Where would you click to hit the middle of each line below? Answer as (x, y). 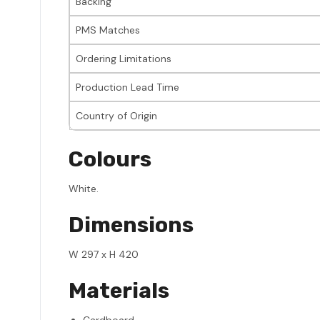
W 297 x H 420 (104, 254)
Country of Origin (116, 115)
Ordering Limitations (124, 58)
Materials (119, 290)
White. (84, 188)
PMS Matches (108, 30)
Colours (110, 159)
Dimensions (131, 225)
